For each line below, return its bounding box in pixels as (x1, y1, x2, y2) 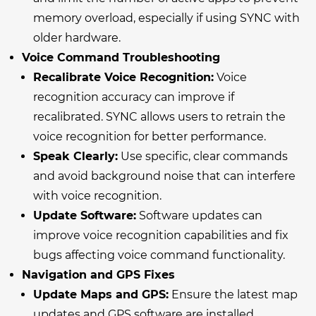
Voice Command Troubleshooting (22, 50, 220, 64)
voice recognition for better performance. (33, 129, 266, 143)
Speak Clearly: (33, 149, 118, 163)
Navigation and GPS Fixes (22, 267, 175, 281)
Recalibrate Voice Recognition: (33, 70, 214, 84)
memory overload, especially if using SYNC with (33, 11, 300, 25)
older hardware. (33, 30, 121, 44)
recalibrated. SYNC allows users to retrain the (33, 109, 286, 123)
